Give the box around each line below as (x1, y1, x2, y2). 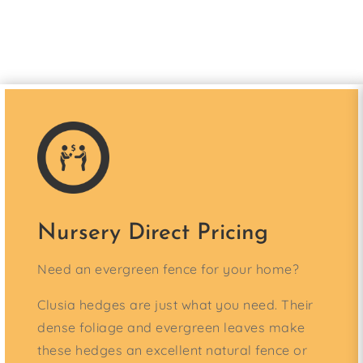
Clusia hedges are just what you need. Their (37, 297, 314, 314)
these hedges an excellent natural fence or (37, 342, 307, 359)
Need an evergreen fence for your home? (37, 261, 299, 278)
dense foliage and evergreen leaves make (37, 319, 305, 336)
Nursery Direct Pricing (37, 222, 268, 246)
